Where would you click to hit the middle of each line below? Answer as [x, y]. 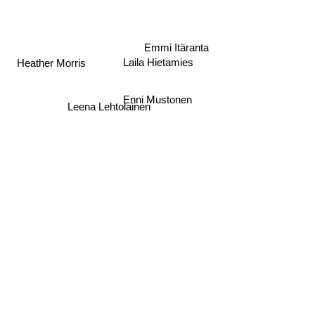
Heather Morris [51, 64]
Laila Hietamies [158, 63]
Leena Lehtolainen [109, 110]
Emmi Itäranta [177, 49]
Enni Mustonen [157, 99]
